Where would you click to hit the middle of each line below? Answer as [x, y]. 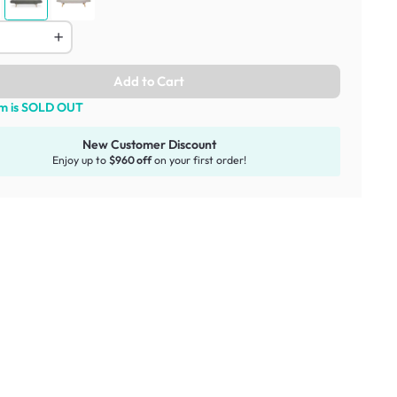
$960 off [130, 160]
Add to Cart [149, 81]
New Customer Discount [149, 144]
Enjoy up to [80, 160]
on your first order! [198, 160]
